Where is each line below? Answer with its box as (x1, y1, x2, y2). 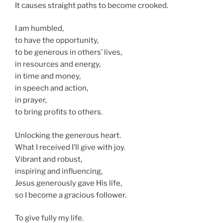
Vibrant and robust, (15, 154, 82, 164)
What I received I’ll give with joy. (15, 142, 127, 152)
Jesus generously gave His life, (15, 178, 122, 188)
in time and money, (15, 72, 81, 81)
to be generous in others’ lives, (15, 48, 122, 57)
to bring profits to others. (15, 108, 103, 117)
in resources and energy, (15, 60, 101, 69)
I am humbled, (15, 24, 64, 33)
